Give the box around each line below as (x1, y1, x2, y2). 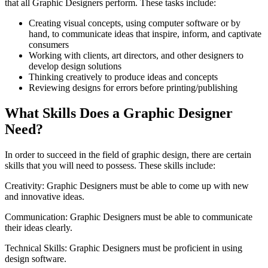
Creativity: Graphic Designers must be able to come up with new (5, 181, 249, 191)
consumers (29, 39, 69, 50)
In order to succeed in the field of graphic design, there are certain (5, 150, 251, 160)
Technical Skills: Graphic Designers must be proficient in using (5, 243, 242, 254)
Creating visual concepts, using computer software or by (29, 18, 240, 29)
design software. (5, 254, 66, 264)
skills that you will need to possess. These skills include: (5, 160, 215, 171)
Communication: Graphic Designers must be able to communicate (5, 212, 252, 223)
